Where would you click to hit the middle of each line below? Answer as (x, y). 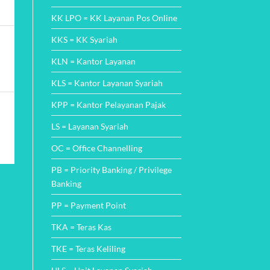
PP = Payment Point (88, 205)
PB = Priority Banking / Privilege (111, 169)
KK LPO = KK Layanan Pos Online (114, 17)
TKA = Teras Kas (81, 227)
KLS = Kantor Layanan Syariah (107, 83)
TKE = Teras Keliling (88, 248)
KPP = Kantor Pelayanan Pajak (108, 104)
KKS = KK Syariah (84, 39)
